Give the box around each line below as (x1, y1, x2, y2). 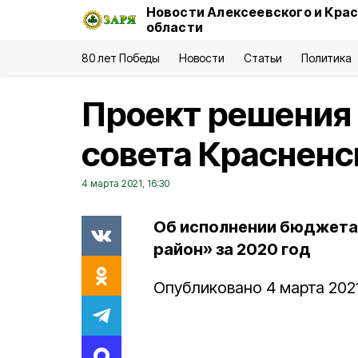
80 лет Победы (82, 51, 161, 65)
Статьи (243, 51, 282, 65)
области (145, 19, 203, 35)
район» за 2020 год (153, 240, 311, 259)
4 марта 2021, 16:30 (82, 177, 169, 189)
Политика (300, 51, 352, 65)
